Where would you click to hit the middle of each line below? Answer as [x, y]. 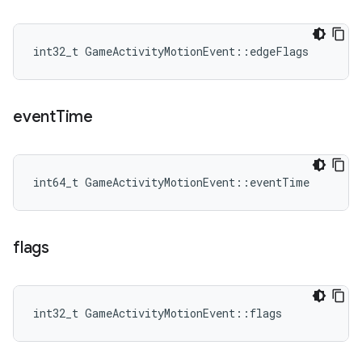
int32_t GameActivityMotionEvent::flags [158, 313]
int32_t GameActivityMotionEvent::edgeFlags [171, 51]
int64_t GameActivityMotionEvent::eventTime [171, 182]
